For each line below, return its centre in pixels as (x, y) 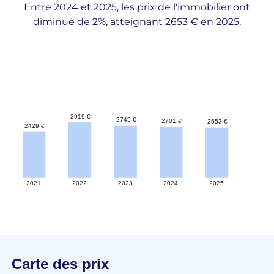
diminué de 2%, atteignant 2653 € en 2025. (137, 22)
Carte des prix (60, 264)
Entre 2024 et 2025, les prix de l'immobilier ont (137, 7)
